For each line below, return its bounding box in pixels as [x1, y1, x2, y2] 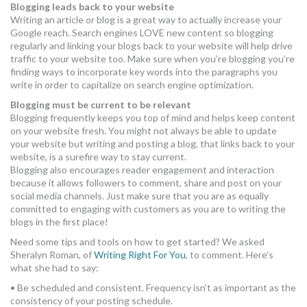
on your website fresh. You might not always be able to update [10, 125, 277, 136]
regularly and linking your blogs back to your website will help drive [10, 40, 293, 51]
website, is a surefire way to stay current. [10, 151, 186, 162]
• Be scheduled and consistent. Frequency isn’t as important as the [10, 282, 296, 293]
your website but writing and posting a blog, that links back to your [10, 138, 295, 149]
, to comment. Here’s [186, 249, 273, 260]
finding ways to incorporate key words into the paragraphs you [10, 66, 278, 77]
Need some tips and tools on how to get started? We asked [10, 236, 265, 247]
